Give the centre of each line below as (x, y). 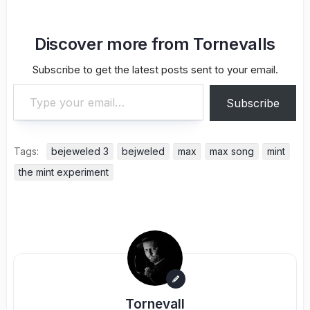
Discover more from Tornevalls (155, 44)
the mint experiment (64, 172)
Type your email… (30, 84)
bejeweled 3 (80, 151)
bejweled (143, 151)
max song (232, 151)
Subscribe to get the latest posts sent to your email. (155, 69)
